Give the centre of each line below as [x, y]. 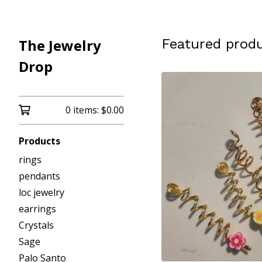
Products [39, 141]
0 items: [83, 110]
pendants [39, 176]
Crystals [36, 225]
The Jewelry [60, 45]
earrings [37, 209]
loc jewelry [42, 192]
